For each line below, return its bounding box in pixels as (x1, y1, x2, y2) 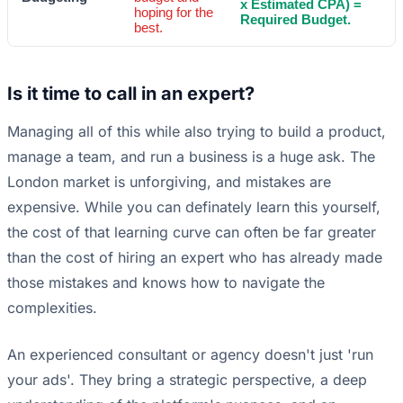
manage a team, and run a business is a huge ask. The (7, 148, 375, 166)
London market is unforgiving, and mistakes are (7, 173, 331, 192)
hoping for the (134, 4, 213, 21)
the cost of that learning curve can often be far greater (7, 223, 376, 242)
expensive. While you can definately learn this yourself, (7, 198, 381, 217)
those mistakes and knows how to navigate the (7, 273, 325, 292)
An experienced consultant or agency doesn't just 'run (7, 345, 373, 364)
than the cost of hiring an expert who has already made (7, 248, 382, 267)
